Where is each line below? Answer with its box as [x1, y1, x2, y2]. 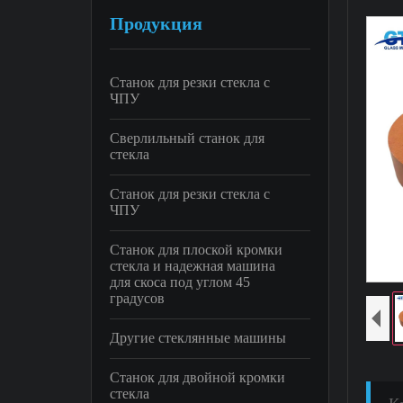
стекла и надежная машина [109, 258, 275, 273]
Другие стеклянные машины [109, 330, 286, 345]
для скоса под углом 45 [109, 274, 250, 290]
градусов [109, 291, 165, 306]
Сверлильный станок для [109, 130, 264, 146]
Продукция [109, 13, 202, 33]
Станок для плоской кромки [109, 242, 282, 257]
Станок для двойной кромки [109, 370, 285, 385]
